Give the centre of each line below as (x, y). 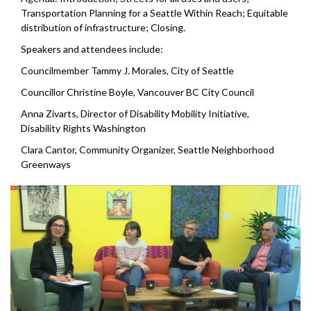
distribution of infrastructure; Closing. (103, 27)
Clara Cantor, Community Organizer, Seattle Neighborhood (148, 149)
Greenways (46, 164)
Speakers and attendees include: (92, 49)
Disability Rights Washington (83, 128)
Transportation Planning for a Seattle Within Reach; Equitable (154, 12)
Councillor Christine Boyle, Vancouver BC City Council (137, 92)
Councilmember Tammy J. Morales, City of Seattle (127, 70)
